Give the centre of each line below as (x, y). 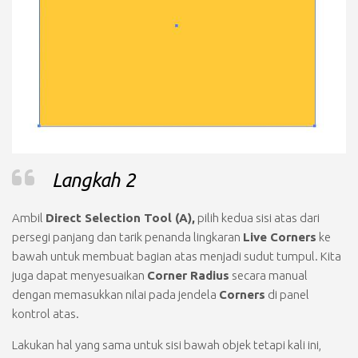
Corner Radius (188, 275)
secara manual (268, 275)
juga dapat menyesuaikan (80, 275)
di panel (287, 294)
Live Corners (280, 237)
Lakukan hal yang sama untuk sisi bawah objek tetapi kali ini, (167, 344)
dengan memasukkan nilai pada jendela (115, 294)
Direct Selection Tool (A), (120, 217)
